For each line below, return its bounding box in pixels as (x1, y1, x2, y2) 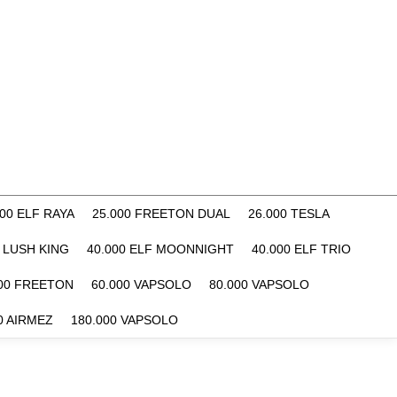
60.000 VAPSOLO (91, 277, 191, 292)
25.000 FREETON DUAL (92, 206, 230, 221)
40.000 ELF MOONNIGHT (87, 242, 234, 256)
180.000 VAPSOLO (70, 313, 178, 327)
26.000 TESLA (248, 206, 330, 221)
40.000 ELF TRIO (252, 242, 351, 256)
